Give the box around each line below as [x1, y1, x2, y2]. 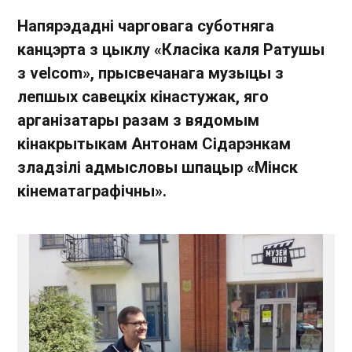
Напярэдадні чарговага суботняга [17, 16, 274, 35]
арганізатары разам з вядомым [17, 111, 259, 130]
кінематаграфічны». [17, 181, 167, 200]
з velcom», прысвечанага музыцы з [17, 64, 284, 82]
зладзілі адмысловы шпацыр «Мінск [17, 158, 298, 177]
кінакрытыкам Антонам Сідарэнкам [17, 134, 291, 153]
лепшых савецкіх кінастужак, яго [17, 87, 269, 106]
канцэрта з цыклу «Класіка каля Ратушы [17, 40, 324, 59]
